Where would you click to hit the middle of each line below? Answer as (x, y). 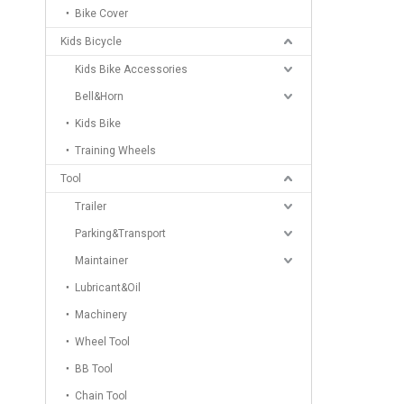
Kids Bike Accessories (131, 69)
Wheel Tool (102, 342)
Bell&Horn (99, 96)
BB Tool (94, 369)
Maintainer (101, 261)
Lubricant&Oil (108, 288)
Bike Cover (101, 14)
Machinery (101, 315)
